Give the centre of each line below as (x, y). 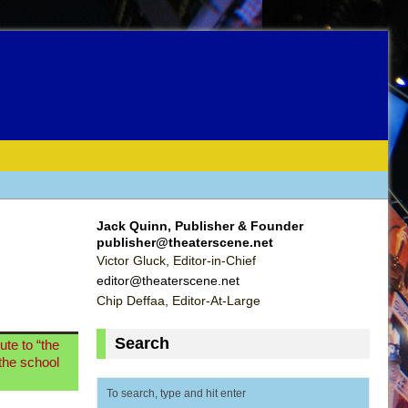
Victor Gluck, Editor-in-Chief (176, 260)
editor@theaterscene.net (168, 280)
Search (142, 343)
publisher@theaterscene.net (185, 242)
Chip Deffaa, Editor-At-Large (178, 300)
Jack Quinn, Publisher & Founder (200, 225)
